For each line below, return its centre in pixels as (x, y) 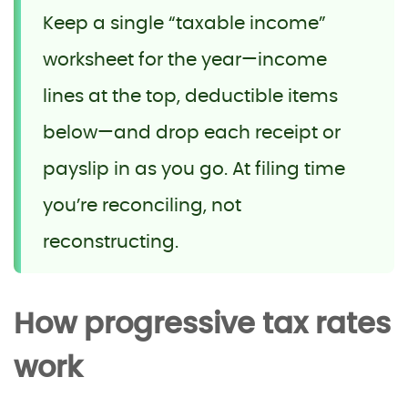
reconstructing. (111, 242)
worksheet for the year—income (185, 60)
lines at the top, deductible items (190, 96)
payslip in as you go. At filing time (194, 169)
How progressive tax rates (202, 324)
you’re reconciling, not (142, 205)
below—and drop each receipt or (192, 133)
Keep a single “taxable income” (184, 23)
